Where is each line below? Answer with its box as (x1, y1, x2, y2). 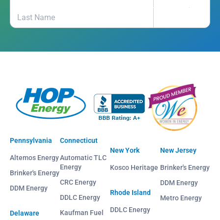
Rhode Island (110, 189, 151, 197)
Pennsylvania (10, 137, 52, 145)
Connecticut (60, 137, 98, 145)
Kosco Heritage (110, 164, 158, 172)
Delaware (10, 209, 39, 218)
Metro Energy (160, 194, 202, 202)
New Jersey (160, 146, 196, 155)
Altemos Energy (10, 154, 59, 162)
